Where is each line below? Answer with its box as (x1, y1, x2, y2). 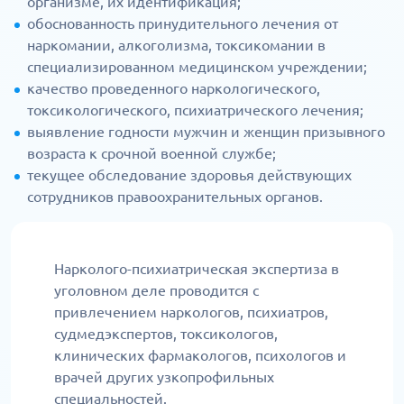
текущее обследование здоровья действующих (27, 167, 352, 183)
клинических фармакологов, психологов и (54, 347, 346, 363)
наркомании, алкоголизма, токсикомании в (27, 37, 326, 53)
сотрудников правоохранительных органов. (27, 188, 323, 205)
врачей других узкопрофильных (54, 369, 274, 385)
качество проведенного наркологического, (27, 80, 320, 96)
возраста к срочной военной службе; (27, 145, 276, 161)
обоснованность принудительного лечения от (27, 15, 338, 32)
